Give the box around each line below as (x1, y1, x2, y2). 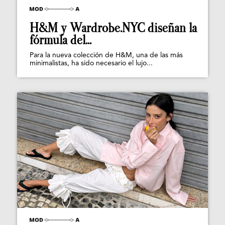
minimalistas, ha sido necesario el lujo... (30, 59, 153, 67)
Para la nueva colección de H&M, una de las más (30, 51, 183, 59)
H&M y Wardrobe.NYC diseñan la (30, 20, 197, 35)
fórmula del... (30, 32, 91, 47)
